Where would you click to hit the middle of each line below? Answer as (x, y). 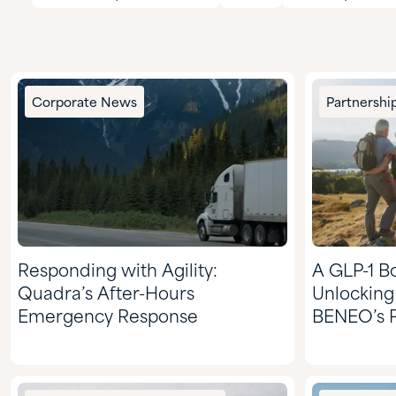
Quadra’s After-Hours (106, 295)
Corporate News (84, 103)
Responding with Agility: (118, 272)
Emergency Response (108, 318)
